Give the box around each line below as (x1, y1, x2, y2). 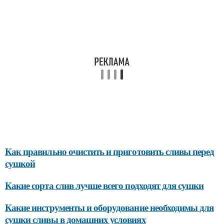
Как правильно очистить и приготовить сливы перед (5, 144, 214, 158)
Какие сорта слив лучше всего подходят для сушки (5, 178, 204, 192)
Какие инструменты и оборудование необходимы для (5, 200, 214, 214)
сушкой (5, 156, 35, 170)
